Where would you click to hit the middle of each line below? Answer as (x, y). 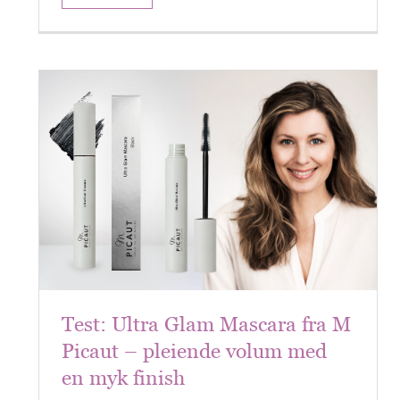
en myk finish (124, 378)
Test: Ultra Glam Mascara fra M (207, 324)
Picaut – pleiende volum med (195, 351)
